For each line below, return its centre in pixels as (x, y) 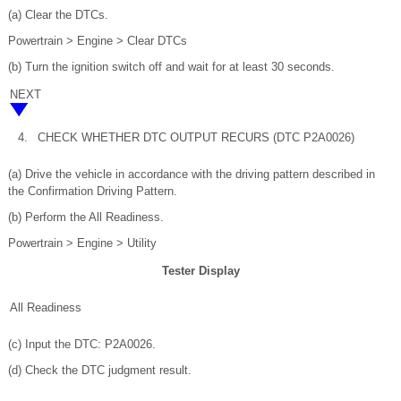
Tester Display (200, 270)
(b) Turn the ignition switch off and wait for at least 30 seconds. (171, 66)
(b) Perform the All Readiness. (86, 217)
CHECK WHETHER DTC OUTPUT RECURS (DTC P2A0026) (196, 137)
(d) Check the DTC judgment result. (100, 370)
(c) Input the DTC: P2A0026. (82, 344)
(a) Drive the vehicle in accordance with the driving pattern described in (192, 174)
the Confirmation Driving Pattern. (93, 191)
